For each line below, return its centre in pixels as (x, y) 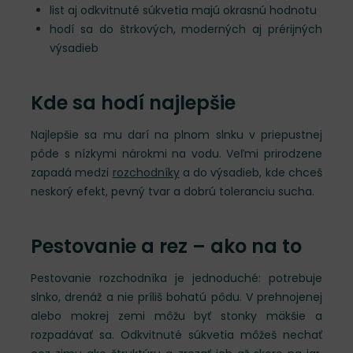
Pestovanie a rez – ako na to (166, 246)
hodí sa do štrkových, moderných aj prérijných (186, 29)
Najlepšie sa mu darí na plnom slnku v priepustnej (176, 135)
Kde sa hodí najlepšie (133, 103)
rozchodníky (146, 173)
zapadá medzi (72, 173)
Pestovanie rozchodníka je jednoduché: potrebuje (176, 278)
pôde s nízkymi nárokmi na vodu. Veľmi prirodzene (176, 154)
